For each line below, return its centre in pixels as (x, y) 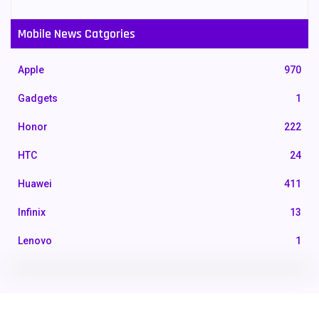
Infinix (32, 213)
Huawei (35, 184)
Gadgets (38, 99)
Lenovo (35, 241)
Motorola (40, 298)
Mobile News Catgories (77, 34)
